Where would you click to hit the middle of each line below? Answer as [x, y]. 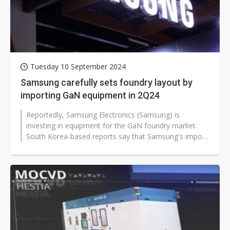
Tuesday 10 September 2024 [78, 67]
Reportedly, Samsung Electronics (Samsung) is [103, 115]
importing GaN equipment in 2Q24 [90, 95]
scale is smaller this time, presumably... [90, 147]
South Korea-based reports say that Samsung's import [117, 137]
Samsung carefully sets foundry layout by [107, 83]
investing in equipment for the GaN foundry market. [112, 126]
